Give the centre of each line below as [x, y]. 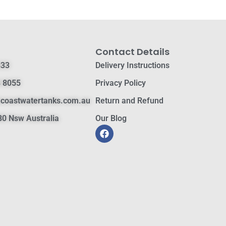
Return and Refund [129, 101]
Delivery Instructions [132, 65]
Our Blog [111, 118]
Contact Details [132, 52]
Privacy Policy [120, 83]
